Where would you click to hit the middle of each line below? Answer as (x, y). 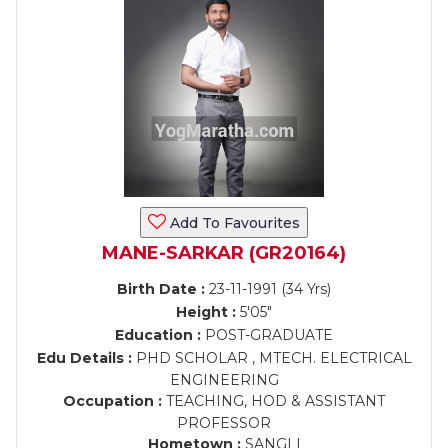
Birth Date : (161, 289)
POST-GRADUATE (267, 335)
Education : (158, 335)
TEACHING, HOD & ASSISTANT (273, 401)
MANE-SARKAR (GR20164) (224, 253)
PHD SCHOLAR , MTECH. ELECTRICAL (271, 358)
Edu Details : (84, 358)
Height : (206, 312)
